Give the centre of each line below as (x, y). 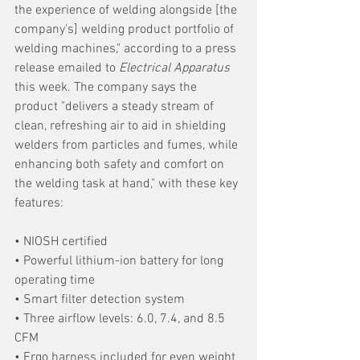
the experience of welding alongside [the (127, 10)
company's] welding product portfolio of (126, 29)
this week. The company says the (107, 87)
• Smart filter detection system (100, 299)
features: (39, 203)
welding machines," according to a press (127, 49)
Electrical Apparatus (176, 68)
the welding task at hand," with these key (128, 184)
